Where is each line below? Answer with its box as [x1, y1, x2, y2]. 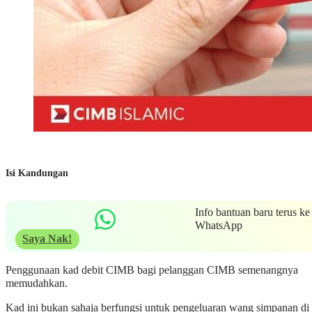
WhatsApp [194, 219, 242, 233]
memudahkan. [6, 277, 68, 290]
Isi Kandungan [6, 166, 68, 178]
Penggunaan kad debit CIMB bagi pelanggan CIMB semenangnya [6, 264, 298, 277]
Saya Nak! [22, 233, 72, 246]
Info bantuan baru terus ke [194, 206, 310, 219]
